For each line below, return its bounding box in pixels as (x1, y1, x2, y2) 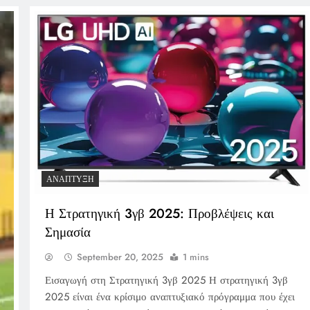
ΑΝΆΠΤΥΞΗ (46, 173, 94, 186)
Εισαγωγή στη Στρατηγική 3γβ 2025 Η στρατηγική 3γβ (44, 273, 288, 289)
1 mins (182, 250, 209, 264)
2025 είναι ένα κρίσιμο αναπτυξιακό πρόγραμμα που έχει (44, 289, 295, 305)
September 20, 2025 (76, 250, 163, 264)
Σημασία (44, 223, 91, 242)
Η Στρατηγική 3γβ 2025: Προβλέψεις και (44, 204, 274, 224)
